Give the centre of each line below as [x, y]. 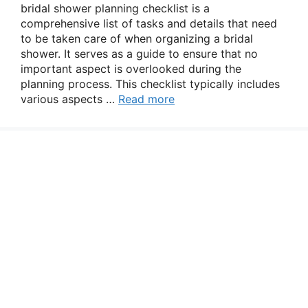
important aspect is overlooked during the [131, 69]
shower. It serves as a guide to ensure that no [139, 54]
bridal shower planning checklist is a [115, 8]
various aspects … [69, 99]
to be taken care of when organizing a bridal [137, 38]
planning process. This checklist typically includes [150, 84]
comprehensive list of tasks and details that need [149, 23]
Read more [146, 99]
